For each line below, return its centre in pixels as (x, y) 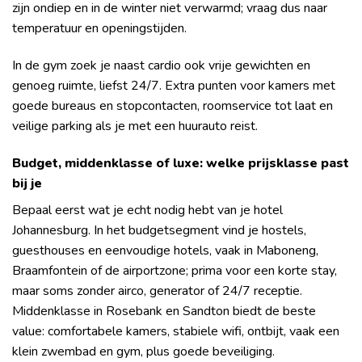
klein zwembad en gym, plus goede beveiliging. (143, 351)
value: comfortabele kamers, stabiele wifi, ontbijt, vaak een (176, 331)
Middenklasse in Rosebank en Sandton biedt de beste (164, 311)
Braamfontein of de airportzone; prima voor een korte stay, (175, 270)
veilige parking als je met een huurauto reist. (135, 126)
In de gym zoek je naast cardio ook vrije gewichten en (161, 66)
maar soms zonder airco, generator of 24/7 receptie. (157, 290)
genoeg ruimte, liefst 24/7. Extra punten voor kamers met (174, 86)
